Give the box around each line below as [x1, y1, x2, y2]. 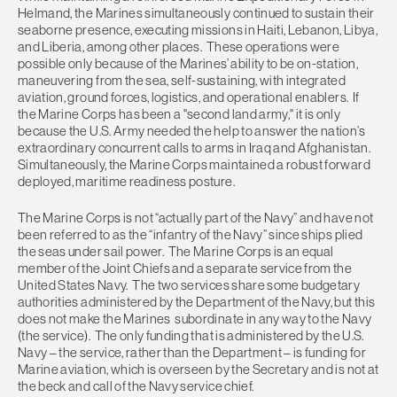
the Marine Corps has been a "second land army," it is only [18, 105, 341, 121]
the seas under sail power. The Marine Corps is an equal [18, 244, 334, 260]
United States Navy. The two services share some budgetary [18, 277, 361, 293]
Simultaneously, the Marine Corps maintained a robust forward [18, 156, 370, 172]
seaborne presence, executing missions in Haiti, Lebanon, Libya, [18, 21, 378, 37]
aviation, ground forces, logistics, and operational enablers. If [18, 89, 360, 105]
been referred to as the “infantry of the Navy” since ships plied [18, 227, 363, 243]
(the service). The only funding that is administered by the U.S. [18, 328, 364, 344]
